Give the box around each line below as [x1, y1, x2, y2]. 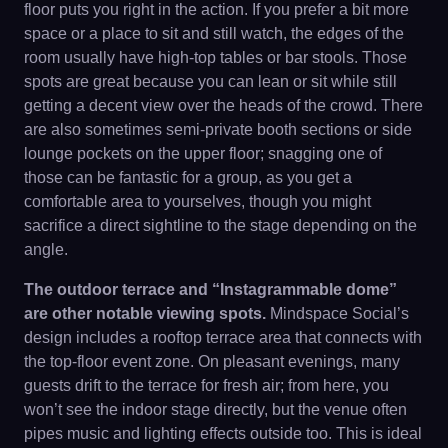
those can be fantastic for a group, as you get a [24, 169, 352, 186]
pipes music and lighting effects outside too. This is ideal [24, 425, 422, 442]
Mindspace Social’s [266, 305, 409, 322]
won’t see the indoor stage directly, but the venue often [24, 401, 407, 418]
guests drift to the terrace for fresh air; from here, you [24, 377, 389, 394]
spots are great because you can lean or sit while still [24, 73, 397, 90]
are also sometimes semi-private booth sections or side [24, 121, 412, 138]
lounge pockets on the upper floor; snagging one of [24, 145, 382, 162]
